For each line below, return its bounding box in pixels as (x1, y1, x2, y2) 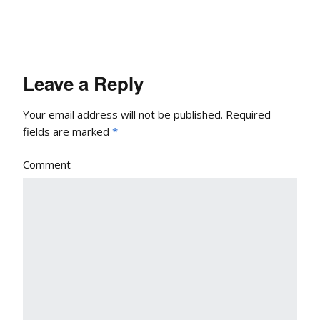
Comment (23, 156, 71, 171)
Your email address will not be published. (23, 106, 223, 121)
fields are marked (23, 124, 112, 139)
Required (223, 106, 271, 121)
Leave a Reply (23, 69, 144, 96)
